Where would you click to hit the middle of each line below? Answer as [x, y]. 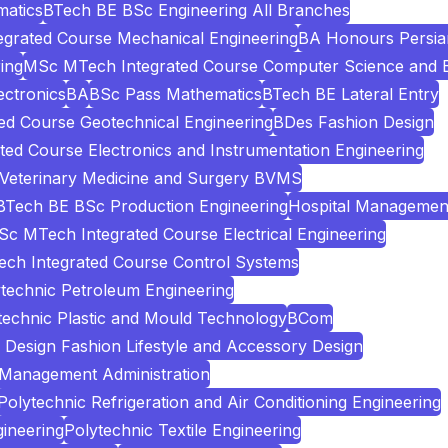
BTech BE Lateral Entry [350, 94]
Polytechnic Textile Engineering [182, 430]
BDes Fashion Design [353, 122]
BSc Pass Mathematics [175, 94]
